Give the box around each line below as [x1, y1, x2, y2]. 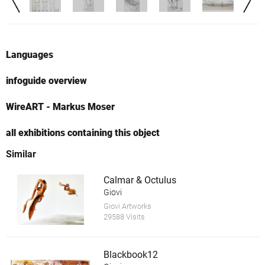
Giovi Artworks [103, 202, 151, 211]
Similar [6, 148, 36, 160]
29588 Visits [103, 212, 145, 222]
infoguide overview [6, 75, 87, 87]
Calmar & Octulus [103, 174, 176, 186]
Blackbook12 [103, 248, 158, 260]
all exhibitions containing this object [6, 127, 160, 139]
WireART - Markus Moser [6, 101, 115, 113]
